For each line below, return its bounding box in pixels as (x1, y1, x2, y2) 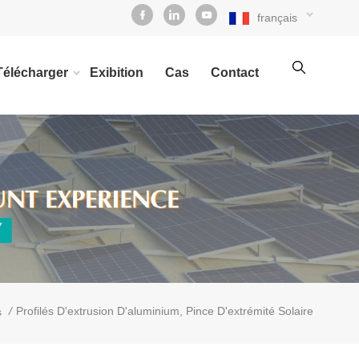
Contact (211, 66, 259, 79)
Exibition (90, 66, 143, 79)
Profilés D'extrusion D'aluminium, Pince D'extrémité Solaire (16, 305, 313, 317)
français (257, 11, 297, 24)
